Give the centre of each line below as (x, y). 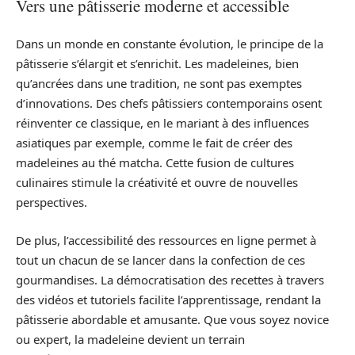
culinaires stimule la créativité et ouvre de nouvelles (157, 182)
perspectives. (52, 202)
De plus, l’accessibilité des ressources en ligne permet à (166, 240)
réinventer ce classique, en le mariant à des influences (162, 123)
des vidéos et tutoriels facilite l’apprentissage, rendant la (168, 299)
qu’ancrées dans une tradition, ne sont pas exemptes (159, 83)
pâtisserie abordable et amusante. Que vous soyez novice (172, 319)
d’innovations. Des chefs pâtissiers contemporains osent (169, 103)
